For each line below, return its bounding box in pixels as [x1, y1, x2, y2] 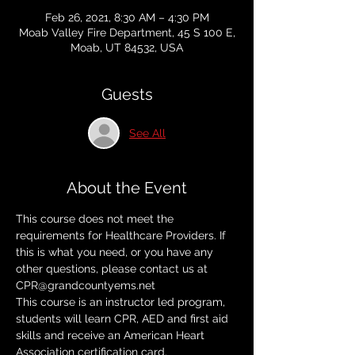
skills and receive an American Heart [16, 329, 208, 342]
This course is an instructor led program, [16, 296, 228, 308]
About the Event [67, 178, 187, 197]
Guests [101, 85, 153, 104]
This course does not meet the [16, 212, 177, 225]
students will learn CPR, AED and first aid [16, 312, 231, 325]
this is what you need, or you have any [16, 246, 216, 258]
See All [129, 126, 166, 139]
